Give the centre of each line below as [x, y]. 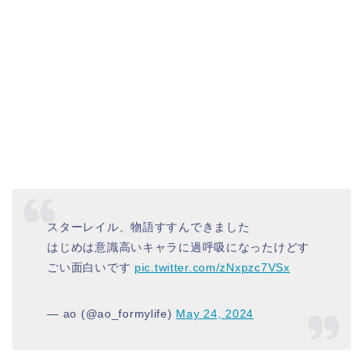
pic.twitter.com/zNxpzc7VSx [212, 267]
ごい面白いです [91, 267]
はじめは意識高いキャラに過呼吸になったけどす [179, 247]
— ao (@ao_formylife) [112, 314]
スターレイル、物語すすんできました [149, 227]
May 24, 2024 [215, 314]
